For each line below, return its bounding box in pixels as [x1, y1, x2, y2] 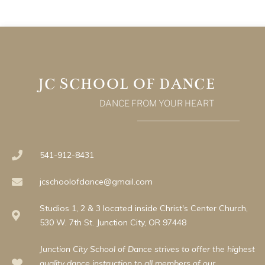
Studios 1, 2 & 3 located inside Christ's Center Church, [39, 203, 248, 214]
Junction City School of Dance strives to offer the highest [39, 244, 255, 254]
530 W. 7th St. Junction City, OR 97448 [39, 217, 186, 228]
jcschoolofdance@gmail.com [39, 176, 153, 187]
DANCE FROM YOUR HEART [99, 98, 214, 109]
